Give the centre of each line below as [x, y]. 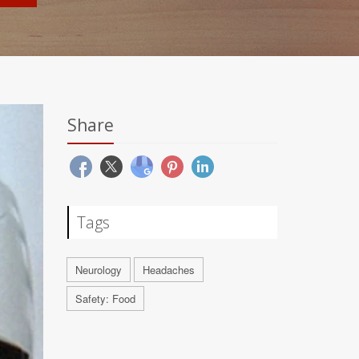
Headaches [168, 270]
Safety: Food [105, 298]
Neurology [98, 270]
